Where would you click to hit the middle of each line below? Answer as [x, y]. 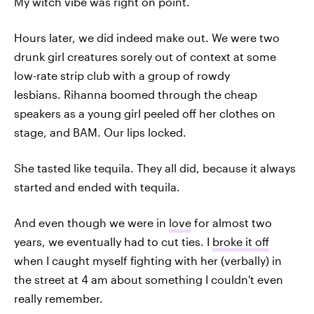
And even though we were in [91, 223]
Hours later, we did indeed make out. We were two [147, 37]
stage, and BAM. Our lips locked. [100, 132]
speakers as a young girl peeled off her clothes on [145, 113]
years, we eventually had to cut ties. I [113, 241]
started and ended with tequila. [97, 187]
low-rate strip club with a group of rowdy [122, 75]
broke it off [241, 241]
